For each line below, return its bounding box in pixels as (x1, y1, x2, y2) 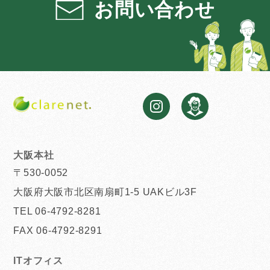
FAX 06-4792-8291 (13, 225, 102, 236)
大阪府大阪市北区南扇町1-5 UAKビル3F (13, 186, 197, 197)
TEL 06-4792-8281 (13, 206, 101, 216)
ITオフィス (13, 255, 63, 266)
